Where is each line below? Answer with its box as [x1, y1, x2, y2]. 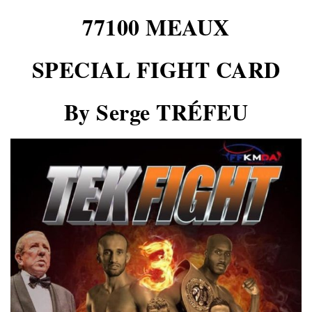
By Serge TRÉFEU [63, 95, 249, 129]
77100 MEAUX [82, 10, 230, 44]
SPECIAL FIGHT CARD [31, 53, 281, 86]
